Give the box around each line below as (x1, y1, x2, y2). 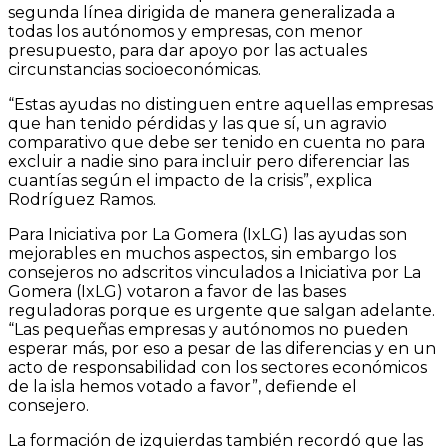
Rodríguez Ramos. (8, 190, 156, 210)
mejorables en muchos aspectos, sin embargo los (8, 244, 396, 264)
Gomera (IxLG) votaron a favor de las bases (8, 282, 346, 302)
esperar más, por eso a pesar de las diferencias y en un (8, 339, 436, 359)
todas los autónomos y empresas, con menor (8, 22, 363, 42)
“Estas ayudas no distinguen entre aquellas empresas (8, 95, 433, 115)
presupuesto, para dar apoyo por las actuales (8, 41, 367, 61)
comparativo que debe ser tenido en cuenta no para (8, 133, 425, 153)
